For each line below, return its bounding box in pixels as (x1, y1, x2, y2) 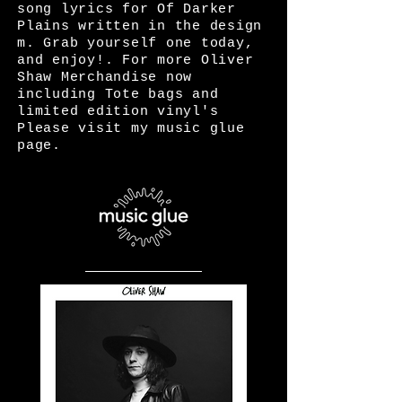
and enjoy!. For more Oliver (17, 53, 254, 68)
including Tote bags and (17, 87, 219, 102)
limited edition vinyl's (17, 104, 219, 119)
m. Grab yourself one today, (17, 36, 254, 51)
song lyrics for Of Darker (17, 2, 236, 17)
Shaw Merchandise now (17, 70, 192, 85)
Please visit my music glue (17, 121, 245, 136)
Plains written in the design (17, 19, 262, 34)
